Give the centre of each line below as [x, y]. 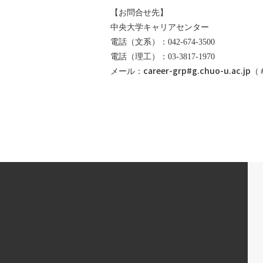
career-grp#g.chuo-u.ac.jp [197, 70]
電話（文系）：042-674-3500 [163, 42]
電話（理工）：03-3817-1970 [163, 56]
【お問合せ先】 [139, 12]
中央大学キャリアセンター [160, 27]
